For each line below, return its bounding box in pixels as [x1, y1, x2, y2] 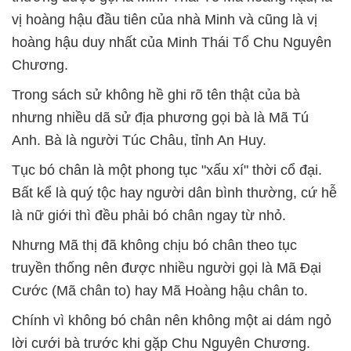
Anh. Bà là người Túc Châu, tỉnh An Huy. [12, 132, 266, 148]
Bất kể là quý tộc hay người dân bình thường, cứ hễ [12, 184, 337, 201]
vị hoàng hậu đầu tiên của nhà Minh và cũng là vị [12, 11, 317, 27]
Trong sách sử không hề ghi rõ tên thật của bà [12, 86, 300, 103]
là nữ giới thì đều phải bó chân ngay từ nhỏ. [12, 207, 286, 223]
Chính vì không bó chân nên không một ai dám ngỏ [12, 312, 331, 328]
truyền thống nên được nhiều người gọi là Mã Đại [12, 259, 321, 276]
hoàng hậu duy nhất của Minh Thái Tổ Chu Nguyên [12, 34, 331, 50]
